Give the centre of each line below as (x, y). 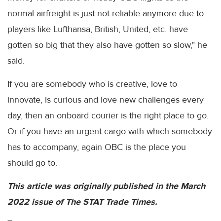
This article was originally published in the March (106, 186)
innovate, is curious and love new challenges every (106, 100)
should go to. (32, 163)
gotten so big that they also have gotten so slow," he (107, 45)
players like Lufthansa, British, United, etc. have (98, 29)
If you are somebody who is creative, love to (92, 84)
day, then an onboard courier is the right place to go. (108, 116)
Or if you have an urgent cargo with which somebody (110, 131)
